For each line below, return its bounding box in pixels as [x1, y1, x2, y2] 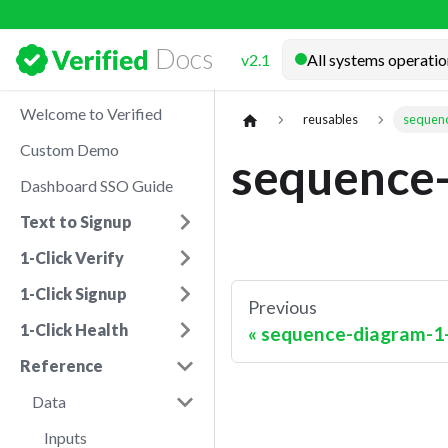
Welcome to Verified [20, 104, 162, 123]
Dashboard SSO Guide [20, 176, 173, 195]
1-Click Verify [20, 248, 124, 267]
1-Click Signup [20, 284, 127, 303]
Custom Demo [20, 140, 119, 159]
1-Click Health [20, 320, 128, 339]
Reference [20, 356, 103, 375]
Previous [248, 296, 317, 318]
